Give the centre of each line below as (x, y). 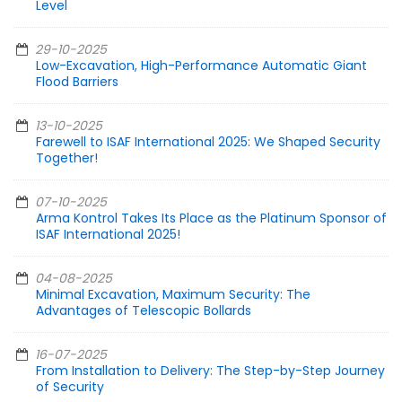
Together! (67, 158)
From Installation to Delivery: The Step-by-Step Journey (210, 371)
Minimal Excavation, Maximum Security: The (173, 295)
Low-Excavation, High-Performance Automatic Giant (201, 66)
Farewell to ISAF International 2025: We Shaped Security (208, 142)
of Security (70, 387)
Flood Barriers (77, 82)
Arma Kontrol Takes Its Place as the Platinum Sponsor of (211, 218)
